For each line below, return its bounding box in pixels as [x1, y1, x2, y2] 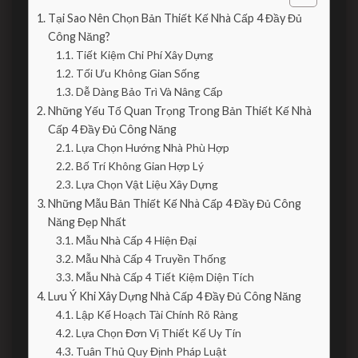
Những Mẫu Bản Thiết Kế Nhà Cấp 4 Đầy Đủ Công [47, 197, 301, 210]
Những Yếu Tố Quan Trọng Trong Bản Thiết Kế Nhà [47, 104, 312, 117]
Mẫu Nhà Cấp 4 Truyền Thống [75, 252, 226, 265]
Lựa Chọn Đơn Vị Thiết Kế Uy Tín [75, 326, 241, 340]
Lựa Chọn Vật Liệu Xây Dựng [75, 177, 218, 191]
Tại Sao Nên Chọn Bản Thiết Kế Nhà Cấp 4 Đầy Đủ [47, 11, 302, 25]
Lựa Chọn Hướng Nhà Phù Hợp [75, 141, 229, 154]
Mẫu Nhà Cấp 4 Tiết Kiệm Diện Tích [75, 270, 254, 284]
